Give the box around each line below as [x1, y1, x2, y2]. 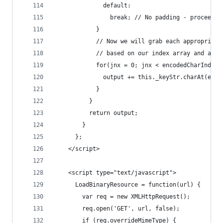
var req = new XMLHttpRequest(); [54, 193, 197, 200]
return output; [54, 110, 138, 116]
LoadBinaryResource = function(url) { [54, 181, 204, 188]
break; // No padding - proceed [54, 14, 215, 21]
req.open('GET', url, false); [54, 205, 187, 212]
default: [54, 2, 131, 9]
